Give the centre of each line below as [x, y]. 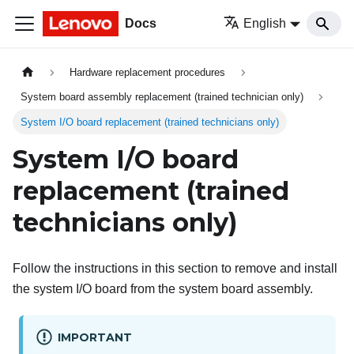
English [265, 23]
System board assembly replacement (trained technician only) [162, 97]
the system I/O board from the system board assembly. [163, 289]
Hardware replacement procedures [148, 73]
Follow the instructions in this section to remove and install [175, 269]
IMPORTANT [94, 338]
